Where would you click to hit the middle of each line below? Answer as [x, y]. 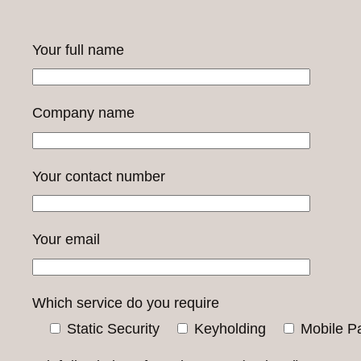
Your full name [78, 50]
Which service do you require [126, 303]
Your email [66, 240]
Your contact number [99, 176]
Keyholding [230, 329]
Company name [83, 113]
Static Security [113, 329]
